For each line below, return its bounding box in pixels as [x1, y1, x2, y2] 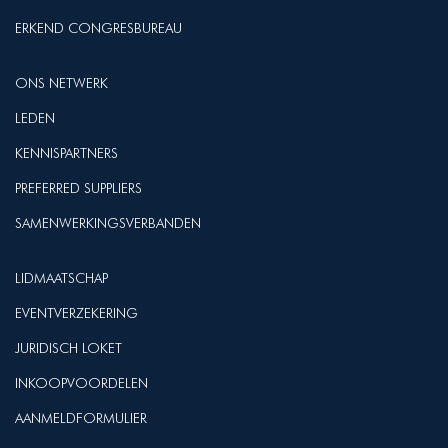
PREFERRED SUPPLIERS [15, 180, 142, 196]
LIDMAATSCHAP [15, 270, 108, 286]
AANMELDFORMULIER [15, 410, 147, 426]
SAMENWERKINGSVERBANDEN [15, 215, 201, 231]
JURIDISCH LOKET [15, 340, 122, 356]
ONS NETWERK [15, 75, 108, 91]
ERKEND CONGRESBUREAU [15, 20, 182, 36]
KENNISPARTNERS [15, 145, 118, 161]
